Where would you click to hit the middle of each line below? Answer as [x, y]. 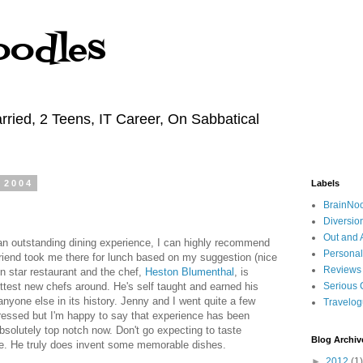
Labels [325, 183]
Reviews [342, 270]
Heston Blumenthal [190, 271]
